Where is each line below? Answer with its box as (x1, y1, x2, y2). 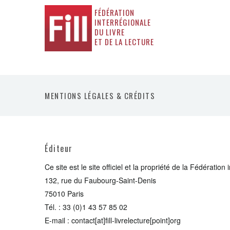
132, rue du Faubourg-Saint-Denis (45, 175, 156, 185)
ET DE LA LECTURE (94, 36, 155, 47)
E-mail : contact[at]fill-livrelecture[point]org (45, 215, 181, 225)
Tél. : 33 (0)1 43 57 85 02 (45, 202, 127, 212)
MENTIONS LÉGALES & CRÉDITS (45, 90, 155, 101)
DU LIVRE (94, 26, 125, 37)
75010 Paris (45, 188, 84, 199)
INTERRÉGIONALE (94, 16, 151, 28)
